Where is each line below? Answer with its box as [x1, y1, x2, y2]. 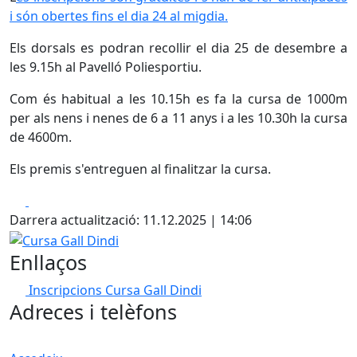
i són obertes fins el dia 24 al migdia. [10, 7, 228, 25]
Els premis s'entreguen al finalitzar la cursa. [10, 160, 271, 178]
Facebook [28, 191, 86, 209]
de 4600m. [10, 128, 72, 146]
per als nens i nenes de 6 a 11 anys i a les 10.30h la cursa [10, 109, 347, 127]
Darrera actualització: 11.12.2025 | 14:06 [10, 211, 252, 229]
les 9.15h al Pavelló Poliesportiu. [10, 58, 202, 76]
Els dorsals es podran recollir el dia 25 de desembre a [10, 39, 347, 57]
